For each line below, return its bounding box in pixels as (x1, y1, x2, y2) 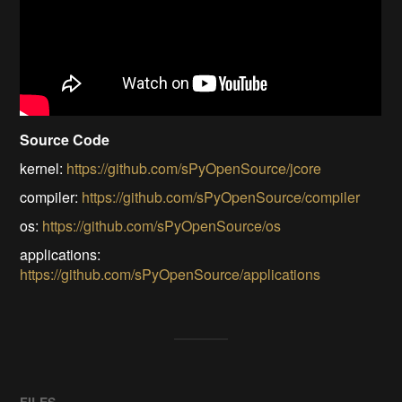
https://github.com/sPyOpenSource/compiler (82, 187, 361, 208)
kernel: (20, 158, 67, 179)
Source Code (20, 129, 110, 151)
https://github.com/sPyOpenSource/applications (20, 264, 321, 285)
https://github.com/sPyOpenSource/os (42, 215, 282, 237)
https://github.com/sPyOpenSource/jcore (66, 158, 322, 179)
